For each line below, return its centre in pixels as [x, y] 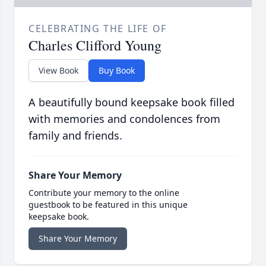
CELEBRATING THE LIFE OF [98, 29]
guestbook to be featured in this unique [108, 205]
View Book [58, 71]
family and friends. [75, 136]
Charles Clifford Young [95, 45]
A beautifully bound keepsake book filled [132, 102]
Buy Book [117, 71]
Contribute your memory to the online [104, 193]
